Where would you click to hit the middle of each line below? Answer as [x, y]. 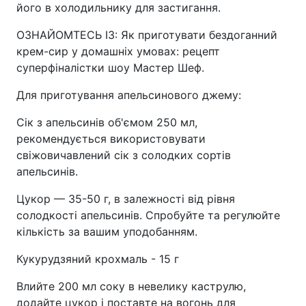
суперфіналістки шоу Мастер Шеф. [110, 68]
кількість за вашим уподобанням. [107, 232]
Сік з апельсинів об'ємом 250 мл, [107, 122]
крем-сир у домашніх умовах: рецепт [118, 51]
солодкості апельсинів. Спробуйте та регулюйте [148, 215]
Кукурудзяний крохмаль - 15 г [98, 259]
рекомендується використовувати [111, 139]
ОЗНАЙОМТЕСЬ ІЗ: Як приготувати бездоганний [147, 35]
